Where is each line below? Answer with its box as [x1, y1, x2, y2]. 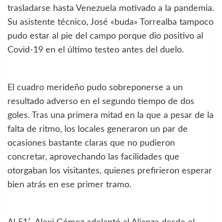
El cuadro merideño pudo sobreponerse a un [7, 83, 183, 92]
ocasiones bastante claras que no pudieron [7, 138, 175, 148]
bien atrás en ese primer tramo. [7, 180, 131, 189]
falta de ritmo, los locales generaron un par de [7, 124, 188, 134]
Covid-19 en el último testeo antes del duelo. [7, 45, 184, 55]
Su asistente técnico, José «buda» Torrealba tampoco [7, 17, 214, 27]
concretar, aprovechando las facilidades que [7, 152, 179, 162]
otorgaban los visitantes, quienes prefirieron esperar [7, 166, 212, 175]
